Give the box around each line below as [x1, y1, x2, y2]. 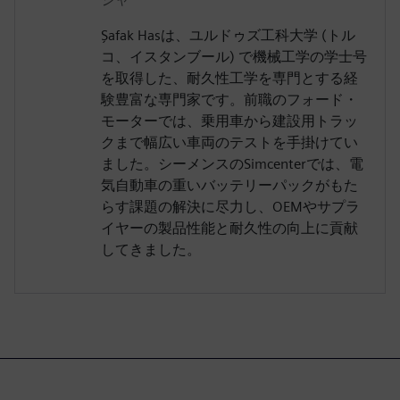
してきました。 [101, 241, 201, 259]
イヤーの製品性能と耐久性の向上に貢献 [101, 220, 358, 237]
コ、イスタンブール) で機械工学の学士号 [101, 48, 367, 66]
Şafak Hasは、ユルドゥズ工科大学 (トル [101, 27, 355, 45]
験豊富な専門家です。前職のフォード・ [101, 91, 358, 109]
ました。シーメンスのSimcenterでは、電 [101, 155, 363, 173]
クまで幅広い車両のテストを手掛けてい [101, 134, 358, 152]
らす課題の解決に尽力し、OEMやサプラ [101, 198, 360, 216]
